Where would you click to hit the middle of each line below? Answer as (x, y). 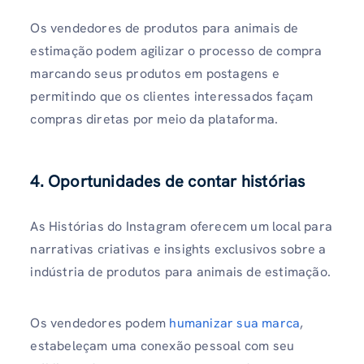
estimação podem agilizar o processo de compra (176, 50)
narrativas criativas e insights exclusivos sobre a (178, 249)
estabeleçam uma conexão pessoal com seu (162, 346)
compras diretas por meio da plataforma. (154, 119)
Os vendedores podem (100, 323)
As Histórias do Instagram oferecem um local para (181, 227)
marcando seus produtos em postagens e (155, 73)
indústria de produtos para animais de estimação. (180, 272)
